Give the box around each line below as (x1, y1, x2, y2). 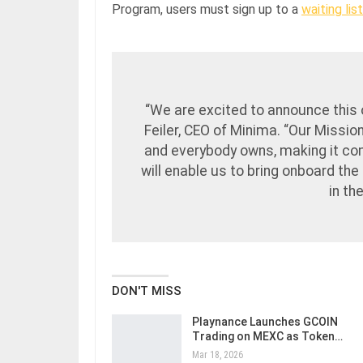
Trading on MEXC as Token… (192, 329, 343, 343)
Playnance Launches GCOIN (192, 314, 338, 328)
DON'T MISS (112, 283, 181, 298)
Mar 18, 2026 (192, 348, 243, 361)
